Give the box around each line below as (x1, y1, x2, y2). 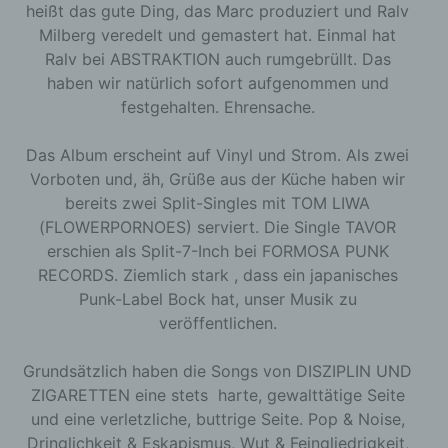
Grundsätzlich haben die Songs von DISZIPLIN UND (23, 361, 413, 381)
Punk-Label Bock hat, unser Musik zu (78, 289, 357, 309)
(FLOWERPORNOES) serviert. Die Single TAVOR (39, 217, 397, 237)
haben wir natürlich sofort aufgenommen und (46, 73, 389, 93)
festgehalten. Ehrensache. (120, 97, 315, 117)
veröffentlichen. (158, 313, 277, 333)
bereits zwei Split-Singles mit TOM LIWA (65, 193, 371, 213)
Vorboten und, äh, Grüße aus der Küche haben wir (30, 169, 406, 189)
